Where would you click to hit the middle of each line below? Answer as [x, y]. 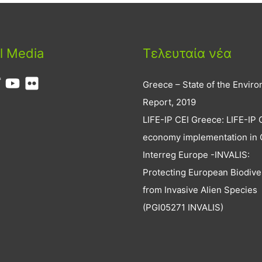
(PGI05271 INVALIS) [183, 207]
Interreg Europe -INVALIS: [196, 154]
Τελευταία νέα [187, 53]
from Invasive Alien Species [200, 189]
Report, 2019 [169, 102]
